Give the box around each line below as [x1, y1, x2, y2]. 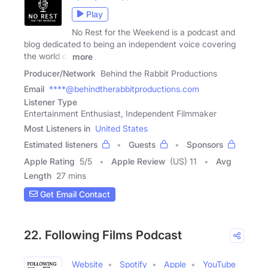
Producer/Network [24, 68, 96, 78]
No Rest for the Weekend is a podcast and [72, 26, 235, 37]
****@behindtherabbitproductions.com [49, 83, 199, 94]
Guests [129, 139, 156, 150]
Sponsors [187, 139, 223, 150]
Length [24, 170, 51, 181]
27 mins [56, 170, 86, 181]
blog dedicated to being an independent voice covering [24, 38, 236, 49]
